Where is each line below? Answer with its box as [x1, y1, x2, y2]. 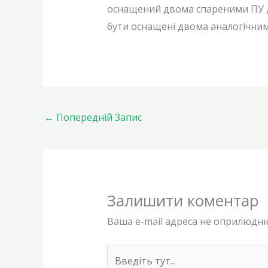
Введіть [106, 245, 144, 259]
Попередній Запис [54, 110, 142, 124]
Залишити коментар [106, 189, 259, 211]
